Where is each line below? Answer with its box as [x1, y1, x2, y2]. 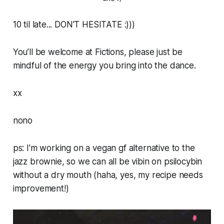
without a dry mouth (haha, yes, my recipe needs [12, 170, 203, 180]
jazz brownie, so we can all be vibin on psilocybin [12, 156, 202, 167]
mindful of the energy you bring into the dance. [12, 60, 196, 71]
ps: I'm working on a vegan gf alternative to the [12, 143, 195, 153]
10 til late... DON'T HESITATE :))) [12, 19, 137, 30]
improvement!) [12, 183, 69, 194]
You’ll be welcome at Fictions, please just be [12, 47, 183, 57]
